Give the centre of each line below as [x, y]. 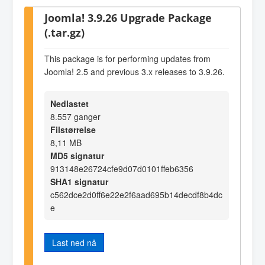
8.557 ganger [75, 116]
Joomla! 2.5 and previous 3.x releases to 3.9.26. [135, 71]
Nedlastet [70, 103]
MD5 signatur [77, 155]
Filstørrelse [73, 129]
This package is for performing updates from [127, 58]
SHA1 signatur [79, 181]
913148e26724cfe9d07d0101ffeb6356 [122, 168]
